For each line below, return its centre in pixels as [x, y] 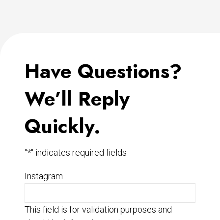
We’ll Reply [77, 98]
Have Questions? [103, 71]
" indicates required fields [79, 152]
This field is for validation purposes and [98, 209]
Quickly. [63, 126]
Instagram [44, 176]
